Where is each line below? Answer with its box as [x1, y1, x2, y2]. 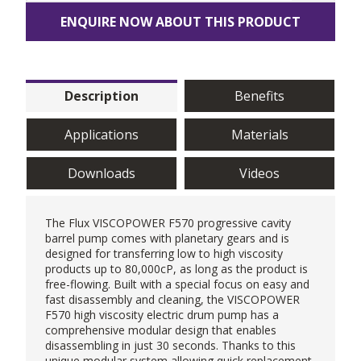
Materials [230, 125, 288, 143]
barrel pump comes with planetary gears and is [45, 230, 289, 246]
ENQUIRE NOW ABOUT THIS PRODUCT [60, 12, 301, 31]
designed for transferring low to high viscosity [45, 245, 283, 261]
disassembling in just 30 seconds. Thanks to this [45, 337, 296, 353]
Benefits [234, 86, 284, 105]
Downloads [68, 164, 135, 182]
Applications [64, 125, 139, 143]
